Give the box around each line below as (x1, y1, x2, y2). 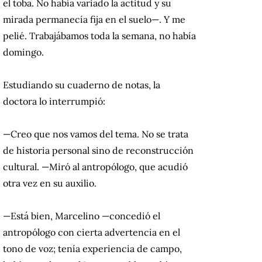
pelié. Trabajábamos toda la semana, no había (3, 30, 196, 42)
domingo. (3, 46, 44, 58)
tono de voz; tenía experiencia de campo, (3, 243, 182, 255)
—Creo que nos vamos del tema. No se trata (3, 128, 188, 140)
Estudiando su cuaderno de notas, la (3, 79, 160, 91)
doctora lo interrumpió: (3, 95, 105, 108)
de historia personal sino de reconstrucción (3, 144, 194, 157)
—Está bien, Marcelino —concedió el (3, 210, 160, 222)
